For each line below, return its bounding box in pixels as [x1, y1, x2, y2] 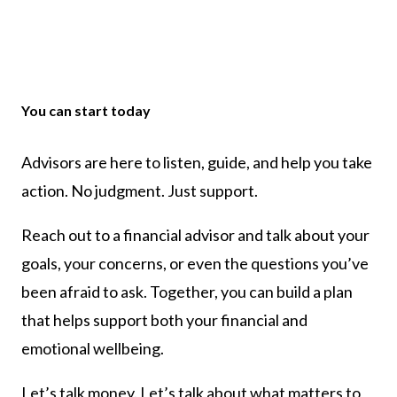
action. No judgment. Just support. [21, 180, 258, 200]
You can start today [21, 101, 151, 119]
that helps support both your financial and [21, 309, 307, 330]
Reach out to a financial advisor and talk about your [21, 224, 370, 245]
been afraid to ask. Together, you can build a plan [21, 281, 353, 301]
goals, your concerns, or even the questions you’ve [21, 253, 369, 273]
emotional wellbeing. [21, 338, 164, 358]
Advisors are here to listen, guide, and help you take [21, 152, 372, 172]
